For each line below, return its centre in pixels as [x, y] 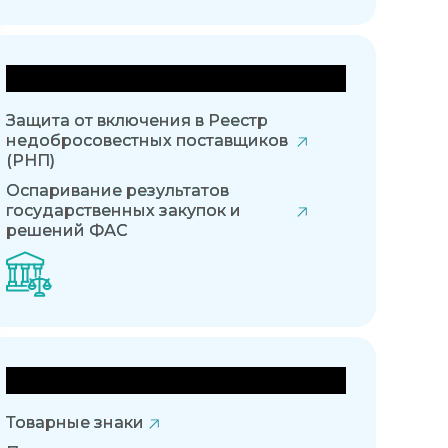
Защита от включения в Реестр [137, 121]
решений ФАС [67, 231]
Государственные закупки [164, 78]
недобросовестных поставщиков [147, 141]
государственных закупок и [123, 211]
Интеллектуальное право [159, 380]
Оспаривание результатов [117, 191]
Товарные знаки [75, 423]
